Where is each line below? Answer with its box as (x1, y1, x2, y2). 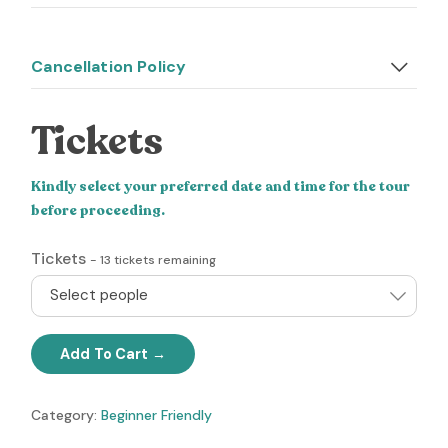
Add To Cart (60, 345, 149, 364)
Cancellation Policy (31, 56, 187, 78)
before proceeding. (31, 201, 166, 221)
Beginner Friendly (101, 406, 213, 425)
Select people (50, 285, 149, 306)
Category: (31, 406, 102, 425)
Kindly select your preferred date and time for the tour (31, 177, 411, 197)
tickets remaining (111, 251, 217, 268)
